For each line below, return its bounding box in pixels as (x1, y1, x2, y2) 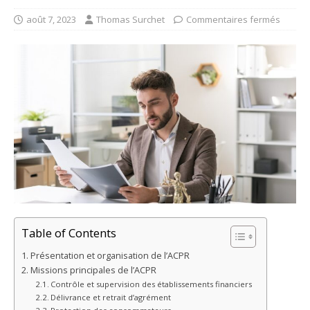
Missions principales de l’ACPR (30, 264, 156, 276)
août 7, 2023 (26, 13, 76, 26)
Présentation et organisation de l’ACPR (30, 249, 190, 262)
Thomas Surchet (96, 13, 165, 26)
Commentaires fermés (186, 13, 280, 26)
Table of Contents (21, 224, 116, 241)
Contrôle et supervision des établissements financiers (51, 278, 253, 289)
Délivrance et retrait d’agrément (51, 291, 172, 302)
